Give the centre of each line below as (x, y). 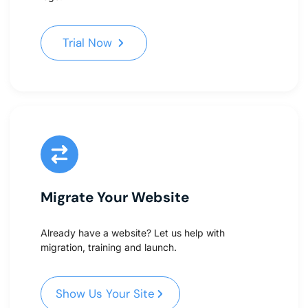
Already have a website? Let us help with (133, 232)
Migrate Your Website (115, 197)
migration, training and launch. (109, 247)
